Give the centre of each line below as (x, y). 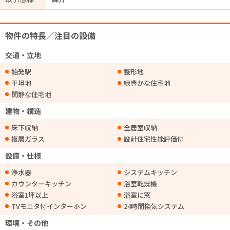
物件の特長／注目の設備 (50, 35)
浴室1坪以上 (30, 195)
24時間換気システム (154, 206)
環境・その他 (27, 223)
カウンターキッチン (41, 184)
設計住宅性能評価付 (154, 139)
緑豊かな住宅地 (147, 83)
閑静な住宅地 (31, 94)
